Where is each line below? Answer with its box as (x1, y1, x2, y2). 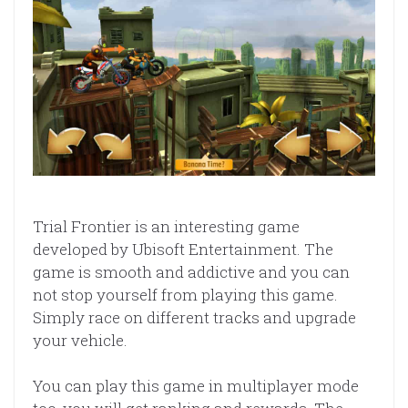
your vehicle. (33, 329, 127, 351)
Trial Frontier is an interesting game (33, 215, 300, 237)
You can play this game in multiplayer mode (33, 375, 359, 397)
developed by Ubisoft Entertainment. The (33, 238, 333, 260)
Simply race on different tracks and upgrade (33, 306, 356, 328)
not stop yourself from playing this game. (33, 283, 338, 305)
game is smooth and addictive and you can (33, 260, 350, 282)
